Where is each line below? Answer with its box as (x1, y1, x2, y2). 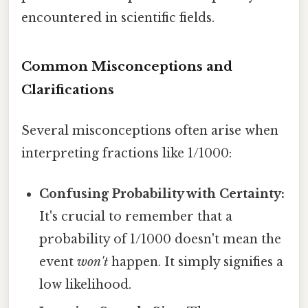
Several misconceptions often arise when (21, 122, 278, 138)
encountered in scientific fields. (21, 10, 214, 25)
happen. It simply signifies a (108, 254, 284, 270)
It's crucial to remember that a (39, 209, 233, 225)
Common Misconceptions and (21, 58, 232, 74)
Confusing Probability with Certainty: (39, 186, 285, 202)
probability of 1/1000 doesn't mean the (39, 232, 282, 247)
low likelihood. (39, 277, 132, 293)
